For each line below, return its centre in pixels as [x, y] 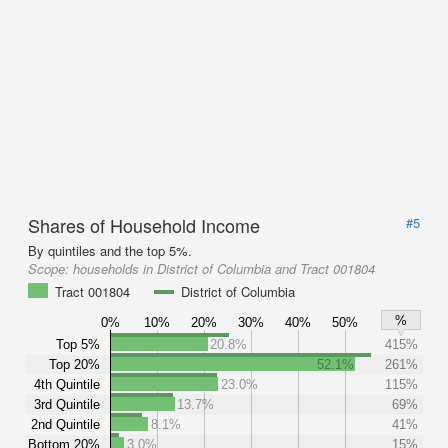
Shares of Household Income [144, 225]
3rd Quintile [67, 404]
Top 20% [74, 364]
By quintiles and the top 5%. [110, 250]
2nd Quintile [65, 424]
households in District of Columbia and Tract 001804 [224, 268]
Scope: [50, 268]
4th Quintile [67, 384]
